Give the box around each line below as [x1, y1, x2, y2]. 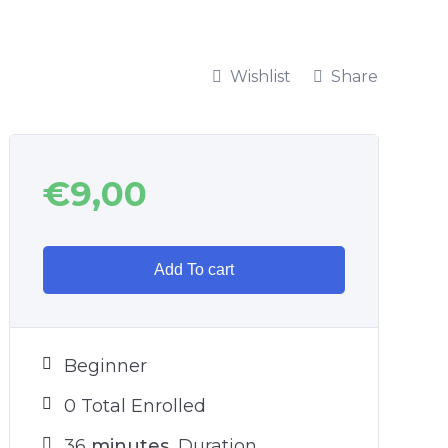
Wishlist [230, 66, 291, 86]
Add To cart [153, 261, 234, 278]
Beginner [64, 355, 147, 377]
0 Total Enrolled [64, 395, 206, 417]
